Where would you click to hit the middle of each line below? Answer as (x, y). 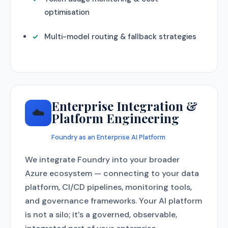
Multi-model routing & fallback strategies (120, 37)
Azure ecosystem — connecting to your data (112, 173)
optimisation (67, 12)
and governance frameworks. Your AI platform (113, 201)
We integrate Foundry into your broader (102, 160)
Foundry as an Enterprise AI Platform (108, 137)
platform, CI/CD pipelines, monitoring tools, (108, 187)
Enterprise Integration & (124, 106)
